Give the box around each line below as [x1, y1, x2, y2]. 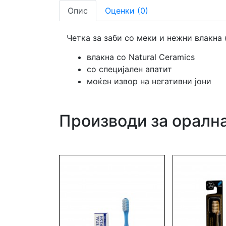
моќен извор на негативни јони [87, 76, 211, 87]
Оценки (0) [105, 6, 148, 16]
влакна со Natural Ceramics [87, 52, 197, 63]
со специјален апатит [87, 64, 172, 75]
